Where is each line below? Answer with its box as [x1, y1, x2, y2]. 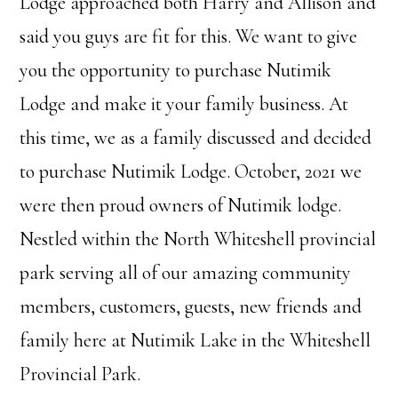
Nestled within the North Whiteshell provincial [20, 227, 377, 251]
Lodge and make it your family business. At [20, 92, 349, 116]
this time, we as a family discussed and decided [20, 126, 372, 150]
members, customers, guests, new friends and [20, 295, 362, 319]
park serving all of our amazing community [20, 261, 352, 285]
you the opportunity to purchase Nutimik [20, 59, 332, 83]
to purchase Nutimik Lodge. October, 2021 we [20, 160, 362, 184]
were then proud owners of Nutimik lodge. [20, 194, 342, 218]
